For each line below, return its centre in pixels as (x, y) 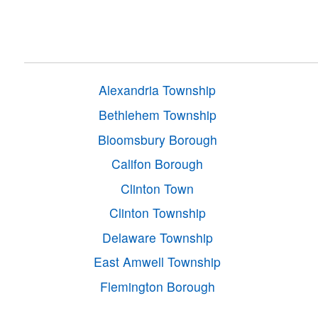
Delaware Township (157, 237)
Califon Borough (158, 164)
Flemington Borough (157, 286)
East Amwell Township (158, 262)
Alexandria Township (158, 90)
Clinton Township (157, 213)
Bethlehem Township (157, 114)
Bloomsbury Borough (157, 139)
